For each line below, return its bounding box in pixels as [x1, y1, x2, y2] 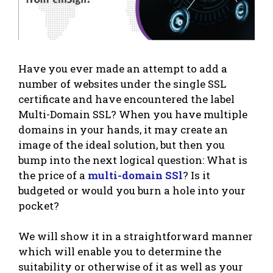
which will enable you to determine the [18, 244, 221, 259]
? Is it [183, 168, 210, 182]
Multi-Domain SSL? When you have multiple [18, 107, 247, 121]
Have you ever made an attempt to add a [18, 61, 227, 76]
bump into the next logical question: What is [18, 152, 247, 167]
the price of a [18, 168, 88, 182]
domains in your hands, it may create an [18, 122, 228, 136]
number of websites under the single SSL [18, 76, 226, 91]
